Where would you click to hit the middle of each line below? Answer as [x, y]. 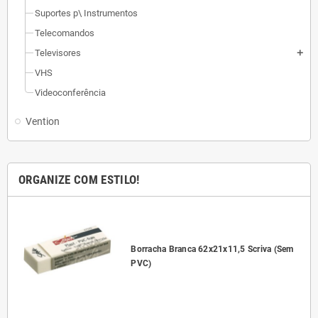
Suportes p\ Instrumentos [86, 13]
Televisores [58, 53]
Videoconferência [70, 93]
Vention [43, 121]
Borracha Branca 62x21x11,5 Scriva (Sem [212, 250]
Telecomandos [65, 33]
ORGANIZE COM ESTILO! [79, 180]
